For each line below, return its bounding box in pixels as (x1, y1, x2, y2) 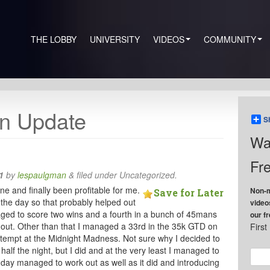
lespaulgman (17, 169, 66, 181)
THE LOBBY (31, 33, 77, 45)
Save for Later (154, 186, 224, 199)
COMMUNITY (204, 33, 256, 45)
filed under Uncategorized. (74, 169, 177, 181)
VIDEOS (153, 33, 184, 45)
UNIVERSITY (90, 33, 140, 45)
